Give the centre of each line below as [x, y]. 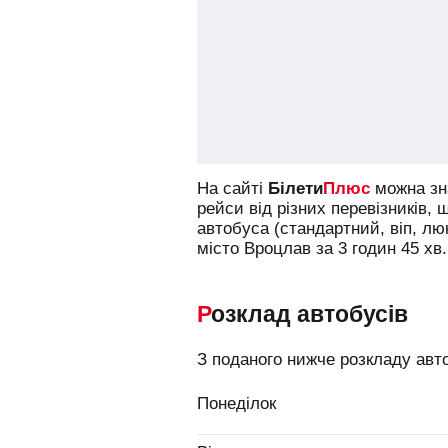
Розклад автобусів [309, 314]
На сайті [232, 188]
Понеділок [236, 403]
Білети [295, 188]
